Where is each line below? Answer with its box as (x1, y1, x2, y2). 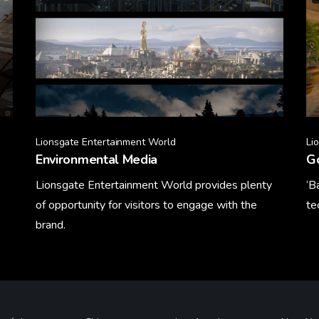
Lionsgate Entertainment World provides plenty (36, 177, 272, 194)
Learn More (35, 254, 92, 271)
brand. (36, 217, 66, 234)
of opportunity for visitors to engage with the (36, 197, 257, 214)
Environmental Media (36, 151, 158, 169)
